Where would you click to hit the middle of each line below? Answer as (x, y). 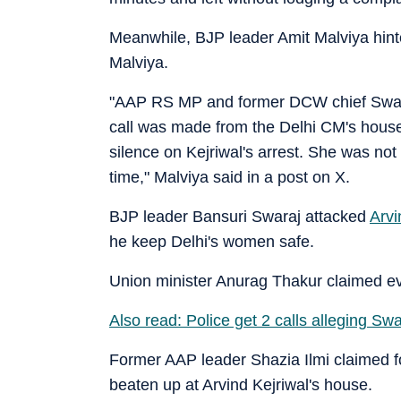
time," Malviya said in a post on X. (230, 177)
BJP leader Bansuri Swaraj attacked (239, 216)
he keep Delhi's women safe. (212, 241)
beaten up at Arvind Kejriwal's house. (241, 384)
